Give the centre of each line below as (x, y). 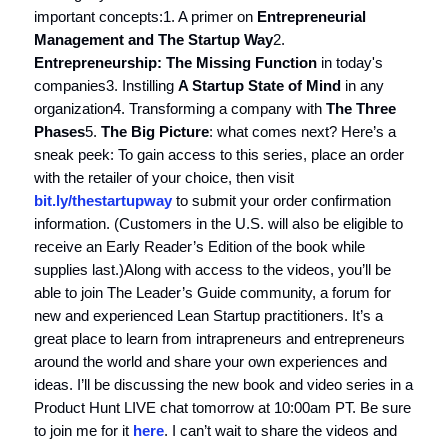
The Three (361, 108)
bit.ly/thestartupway (103, 200)
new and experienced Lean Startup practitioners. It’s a (208, 315)
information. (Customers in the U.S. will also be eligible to (218, 223)
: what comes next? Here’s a (302, 131)
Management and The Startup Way (153, 39)
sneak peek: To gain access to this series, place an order (219, 154)
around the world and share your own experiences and (210, 361)
